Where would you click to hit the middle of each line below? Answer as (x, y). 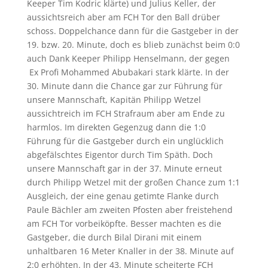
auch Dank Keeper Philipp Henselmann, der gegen (128, 58)
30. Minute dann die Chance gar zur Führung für (124, 86)
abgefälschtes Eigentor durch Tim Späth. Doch (120, 154)
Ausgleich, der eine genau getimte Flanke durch (123, 196)
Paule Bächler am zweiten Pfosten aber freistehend (130, 209)
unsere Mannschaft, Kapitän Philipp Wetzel (114, 99)
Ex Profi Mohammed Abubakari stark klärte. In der (128, 72)
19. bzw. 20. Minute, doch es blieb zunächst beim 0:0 (133, 44)
